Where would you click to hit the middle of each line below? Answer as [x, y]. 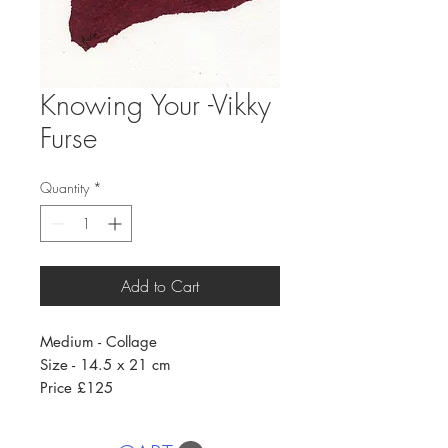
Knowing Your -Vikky [155, 104]
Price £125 [76, 387]
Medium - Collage [98, 341]
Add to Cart [160, 286]
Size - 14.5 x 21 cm [105, 364]
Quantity [64, 187]
